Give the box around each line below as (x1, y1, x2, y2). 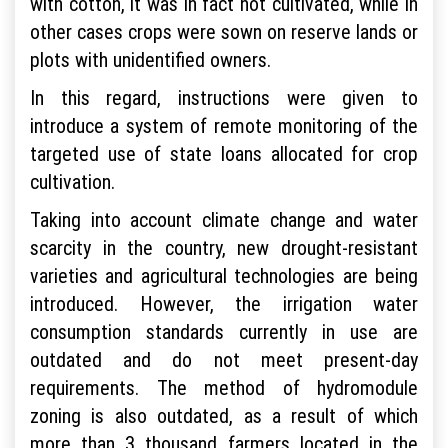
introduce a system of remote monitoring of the (30, 112, 418, 138)
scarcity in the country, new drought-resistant (30, 234, 418, 260)
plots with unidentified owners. (30, 46, 271, 72)
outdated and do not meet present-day (30, 346, 418, 372)
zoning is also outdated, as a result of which (30, 402, 418, 428)
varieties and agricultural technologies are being (30, 262, 418, 288)
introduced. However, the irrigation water (30, 290, 418, 316)
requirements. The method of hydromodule (30, 374, 418, 400)
